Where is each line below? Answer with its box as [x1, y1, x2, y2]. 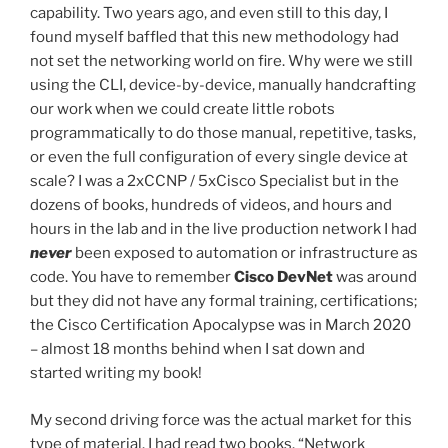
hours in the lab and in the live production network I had [30, 220, 417, 239]
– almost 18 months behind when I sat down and [30, 340, 365, 359]
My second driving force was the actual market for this [30, 410, 412, 429]
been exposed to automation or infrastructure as [72, 244, 418, 263]
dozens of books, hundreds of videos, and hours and [30, 196, 392, 215]
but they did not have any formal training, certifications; [30, 292, 417, 311]
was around [333, 268, 417, 287]
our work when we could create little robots [30, 100, 335, 119]
